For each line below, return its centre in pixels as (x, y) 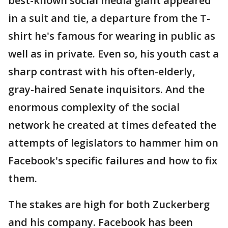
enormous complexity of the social (94, 107)
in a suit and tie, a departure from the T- (109, 18)
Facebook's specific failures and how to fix (113, 161)
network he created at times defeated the (112, 125)
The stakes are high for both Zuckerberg (109, 204)
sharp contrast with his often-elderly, (102, 72)
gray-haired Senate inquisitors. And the (106, 89)
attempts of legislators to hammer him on (113, 143)
